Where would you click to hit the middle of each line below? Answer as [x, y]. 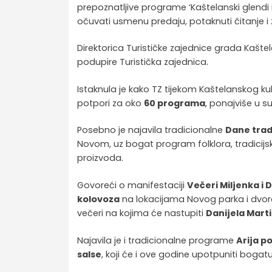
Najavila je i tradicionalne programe [157, 240]
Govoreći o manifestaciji [132, 185]
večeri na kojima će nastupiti [142, 213]
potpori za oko [111, 103]
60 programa [175, 103]
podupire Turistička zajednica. [143, 62]
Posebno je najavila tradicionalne [151, 130]
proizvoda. [100, 158]
